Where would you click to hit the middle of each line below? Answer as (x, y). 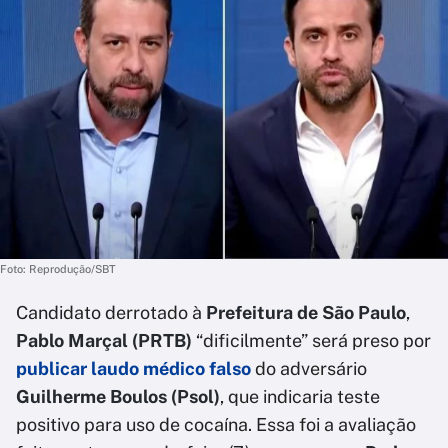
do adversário (309, 368)
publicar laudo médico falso (133, 368)
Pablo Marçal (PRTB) (104, 340)
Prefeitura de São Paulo (306, 312)
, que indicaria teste (300, 396)
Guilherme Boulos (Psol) (118, 396)
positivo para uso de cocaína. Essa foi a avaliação (216, 424)
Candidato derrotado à (111, 312)
